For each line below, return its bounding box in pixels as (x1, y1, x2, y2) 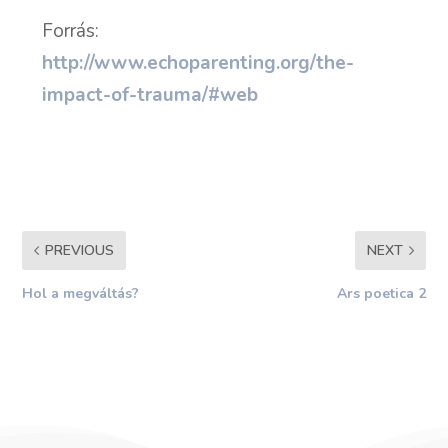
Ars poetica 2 (336, 284, 426, 304)
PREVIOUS (45, 241, 115, 261)
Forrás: (42, 18, 100, 45)
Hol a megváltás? (22, 284, 140, 304)
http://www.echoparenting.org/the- (42, 50, 355, 77)
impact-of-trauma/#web (42, 82, 259, 109)
